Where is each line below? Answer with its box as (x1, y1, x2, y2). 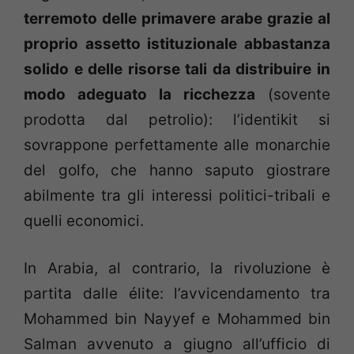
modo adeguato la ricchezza (24, 85, 255, 104)
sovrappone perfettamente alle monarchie (24, 135, 330, 154)
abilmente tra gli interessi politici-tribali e (24, 186, 330, 205)
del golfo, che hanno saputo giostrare (24, 160, 330, 179)
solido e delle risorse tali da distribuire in (24, 59, 330, 78)
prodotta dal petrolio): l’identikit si (24, 110, 330, 129)
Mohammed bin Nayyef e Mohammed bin (24, 310, 330, 329)
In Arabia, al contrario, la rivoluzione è (24, 259, 330, 278)
